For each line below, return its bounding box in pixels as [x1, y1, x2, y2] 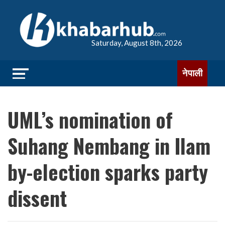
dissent [8, 183, 67, 213]
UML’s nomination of [8, 104, 173, 135]
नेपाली [182, 68, 202, 78]
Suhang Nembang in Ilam [8, 131, 210, 161]
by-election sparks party [8, 157, 208, 187]
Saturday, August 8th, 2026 [91, 38, 182, 47]
